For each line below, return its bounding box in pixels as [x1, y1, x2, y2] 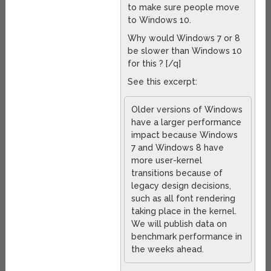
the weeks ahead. [131, 244, 204, 255]
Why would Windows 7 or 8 [128, 33, 241, 44]
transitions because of [131, 168, 223, 178]
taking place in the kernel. [131, 206, 237, 217]
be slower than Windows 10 [128, 46, 243, 56]
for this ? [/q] [128, 59, 181, 69]
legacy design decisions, [131, 181, 232, 191]
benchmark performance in [131, 232, 243, 242]
